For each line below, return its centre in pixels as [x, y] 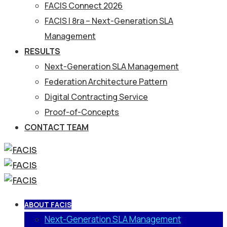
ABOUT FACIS [48, 204]
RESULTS [42, 51]
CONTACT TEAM [56, 127]
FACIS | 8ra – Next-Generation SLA [109, 21]
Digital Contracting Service [96, 97]
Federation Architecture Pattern [106, 82]
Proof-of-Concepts [82, 112]
